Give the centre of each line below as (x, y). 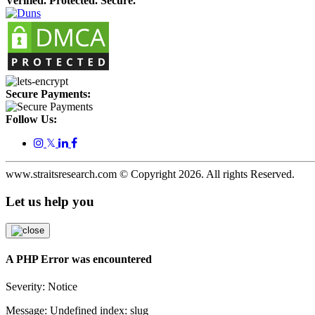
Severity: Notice (41, 287)
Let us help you (50, 201)
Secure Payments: (48, 94)
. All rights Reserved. (248, 174)
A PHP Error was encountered (79, 259)
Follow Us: (31, 120)
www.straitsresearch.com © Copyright (92, 174)
